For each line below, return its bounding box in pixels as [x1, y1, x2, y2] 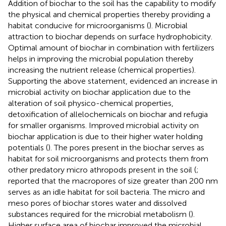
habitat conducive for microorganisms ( [8, 20, 149, 30]
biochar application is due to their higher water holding [8, 131, 203, 141]
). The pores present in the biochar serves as [48, 142, 204, 152]
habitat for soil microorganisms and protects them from [8, 153, 208, 163]
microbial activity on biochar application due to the [8, 87, 191, 97]
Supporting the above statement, [8, 76, 130, 86]
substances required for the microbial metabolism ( [8, 209, 191, 219]
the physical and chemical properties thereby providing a [8, 9, 210, 19]
